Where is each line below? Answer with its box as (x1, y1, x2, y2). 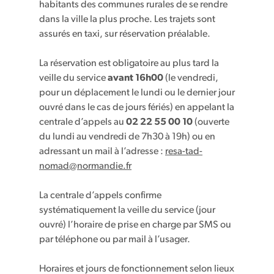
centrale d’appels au (39, 117, 126, 127)
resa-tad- (165, 147, 202, 157)
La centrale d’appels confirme (39, 191, 161, 201)
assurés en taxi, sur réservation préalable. (39, 29, 210, 39)
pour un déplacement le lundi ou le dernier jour (39, 88, 235, 98)
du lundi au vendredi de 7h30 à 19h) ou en (39, 132, 215, 142)
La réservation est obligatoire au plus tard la (39, 59, 219, 68)
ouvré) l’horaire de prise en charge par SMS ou (39, 220, 231, 230)
